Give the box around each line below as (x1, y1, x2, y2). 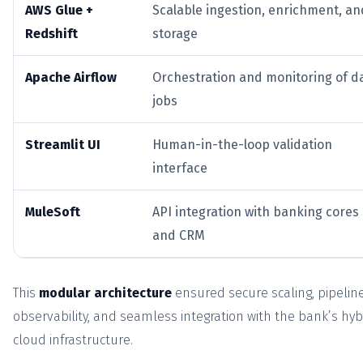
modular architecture (39, 285, 172, 301)
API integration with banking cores (152, 204, 359, 220)
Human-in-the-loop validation (152, 137, 332, 153)
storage (152, 26, 198, 42)
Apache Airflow (25, 70, 117, 86)
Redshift (25, 26, 78, 42)
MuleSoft (25, 204, 80, 220)
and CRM (152, 228, 205, 244)
